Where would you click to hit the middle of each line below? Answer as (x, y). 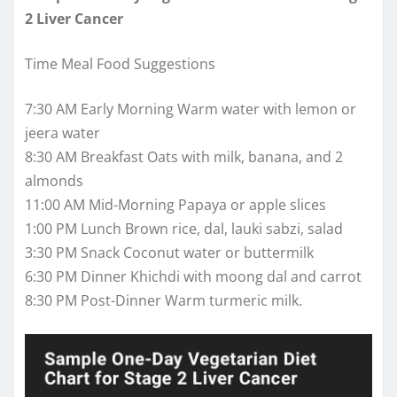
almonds (54, 180)
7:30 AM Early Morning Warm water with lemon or (191, 109)
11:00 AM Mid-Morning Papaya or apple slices (175, 204)
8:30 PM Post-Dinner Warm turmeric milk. (163, 300)
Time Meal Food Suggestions (120, 63)
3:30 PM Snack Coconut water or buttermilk (169, 252)
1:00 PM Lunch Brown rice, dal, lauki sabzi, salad (184, 228)
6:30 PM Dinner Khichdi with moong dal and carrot (193, 276)
